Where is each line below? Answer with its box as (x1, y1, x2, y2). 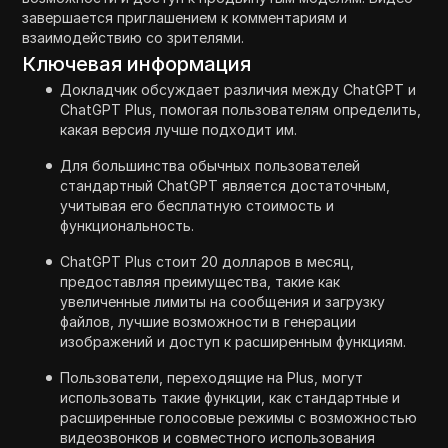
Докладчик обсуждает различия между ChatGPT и (60, 80, 417, 98)
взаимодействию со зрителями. (22, 28, 245, 46)
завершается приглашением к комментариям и (22, 8, 348, 26)
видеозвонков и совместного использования (60, 428, 376, 446)
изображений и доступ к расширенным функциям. (60, 332, 407, 350)
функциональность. (60, 216, 195, 234)
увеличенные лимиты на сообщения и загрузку (60, 292, 386, 310)
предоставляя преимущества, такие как (60, 272, 341, 290)
